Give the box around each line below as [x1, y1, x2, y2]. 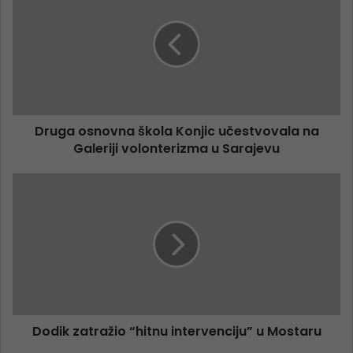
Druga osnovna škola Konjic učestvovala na [34, 122, 319, 141]
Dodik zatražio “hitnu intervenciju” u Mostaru [32, 322, 321, 341]
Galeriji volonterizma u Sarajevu [73, 139, 280, 158]
